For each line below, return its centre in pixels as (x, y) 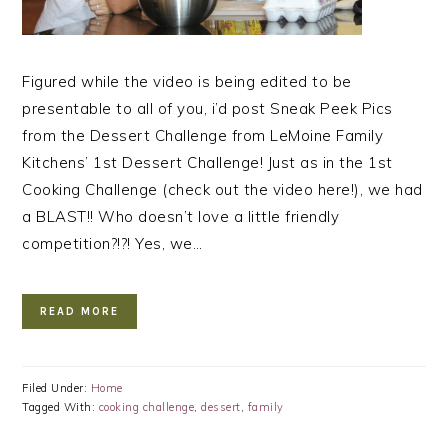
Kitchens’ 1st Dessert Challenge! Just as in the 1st (207, 162)
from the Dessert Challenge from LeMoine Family (203, 135)
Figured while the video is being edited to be (187, 81)
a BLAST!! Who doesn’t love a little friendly (181, 216)
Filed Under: (56, 387)
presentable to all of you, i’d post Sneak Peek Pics (207, 108)
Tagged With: (60, 406)
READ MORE (80, 311)
